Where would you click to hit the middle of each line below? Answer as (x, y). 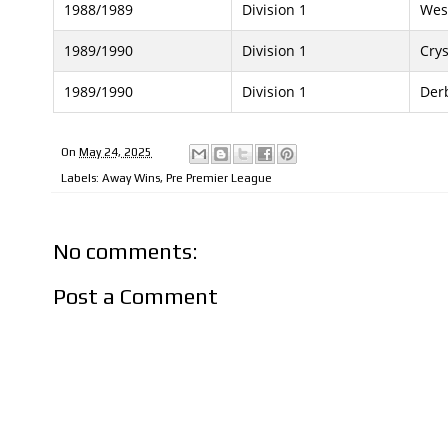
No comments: (125, 250)
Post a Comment (135, 296)
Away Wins (131, 177)
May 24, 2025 (115, 152)
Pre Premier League (219, 177)
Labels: (81, 177)
